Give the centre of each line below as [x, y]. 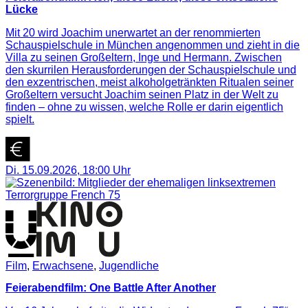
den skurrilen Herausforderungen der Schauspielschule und [151, 69]
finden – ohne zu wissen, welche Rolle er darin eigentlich [144, 107]
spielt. [20, 119]
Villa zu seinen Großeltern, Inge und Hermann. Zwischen [144, 57]
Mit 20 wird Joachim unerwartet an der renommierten [133, 32]
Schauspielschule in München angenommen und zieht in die [153, 45]
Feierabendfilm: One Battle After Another [111, 287]
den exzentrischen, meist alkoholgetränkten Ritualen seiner [150, 82]
